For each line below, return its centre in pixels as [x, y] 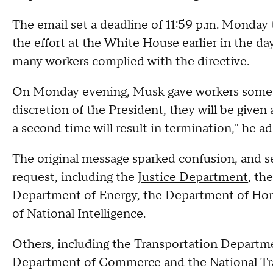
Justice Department [193, 177]
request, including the [75, 177]
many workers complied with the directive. [131, 62]
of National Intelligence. [80, 214]
